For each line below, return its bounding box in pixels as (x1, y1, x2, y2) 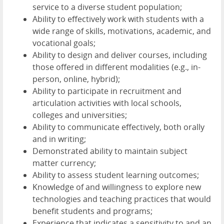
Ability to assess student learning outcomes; (32, 169, 199, 180)
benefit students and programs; (32, 205, 152, 216)
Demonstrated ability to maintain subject (32, 145, 187, 156)
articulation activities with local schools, (32, 97, 181, 108)
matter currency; (32, 157, 96, 168)
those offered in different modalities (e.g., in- (32, 61, 200, 72)
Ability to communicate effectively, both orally (32, 121, 204, 132)
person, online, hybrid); (32, 73, 120, 84)
